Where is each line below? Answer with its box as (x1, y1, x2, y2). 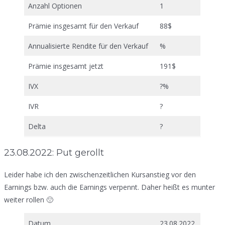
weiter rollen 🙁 (4, 194, 53, 204)
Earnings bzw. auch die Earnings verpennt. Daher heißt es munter (4, 182, 215, 192)
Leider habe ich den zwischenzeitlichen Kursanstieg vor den (4, 169, 196, 179)
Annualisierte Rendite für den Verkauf (28, 41, 148, 51)
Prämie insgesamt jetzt (28, 61, 103, 71)
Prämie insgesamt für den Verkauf (28, 21, 139, 31)
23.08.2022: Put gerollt (4, 147, 104, 158)
